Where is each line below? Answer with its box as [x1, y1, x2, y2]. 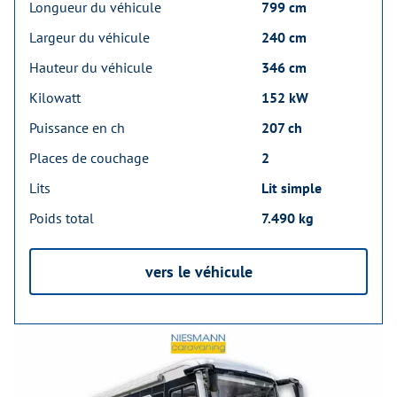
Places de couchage [29, 148, 149, 167]
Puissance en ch [29, 118, 125, 136]
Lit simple [261, 178, 322, 197]
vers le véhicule [144, 261, 253, 282]
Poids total [29, 208, 94, 227]
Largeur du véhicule [29, 27, 150, 46]
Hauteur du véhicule [29, 58, 152, 76]
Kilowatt [29, 88, 81, 106]
